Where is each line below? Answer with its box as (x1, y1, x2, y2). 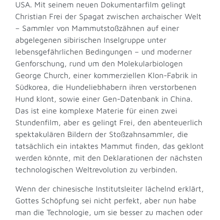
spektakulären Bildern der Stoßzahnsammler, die (15, 130, 189, 139)
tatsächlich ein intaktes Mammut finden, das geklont (15, 141, 204, 151)
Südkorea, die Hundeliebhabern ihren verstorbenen (15, 82, 197, 92)
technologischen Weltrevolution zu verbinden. (15, 165, 178, 174)
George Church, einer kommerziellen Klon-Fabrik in (15, 71, 198, 80)
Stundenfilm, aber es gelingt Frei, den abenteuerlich (15, 118, 203, 127)
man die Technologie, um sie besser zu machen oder (15, 207, 203, 217)
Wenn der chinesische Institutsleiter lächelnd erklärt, (15, 184, 204, 193)
